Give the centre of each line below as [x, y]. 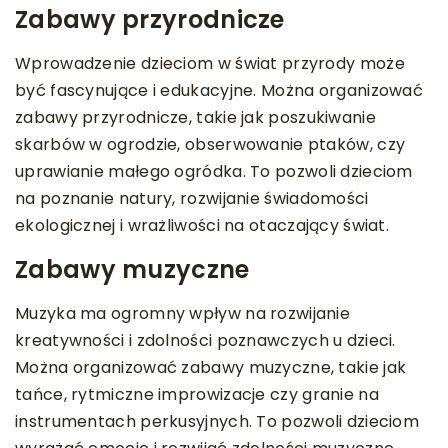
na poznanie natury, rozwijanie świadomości [192, 199]
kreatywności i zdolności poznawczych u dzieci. [205, 341]
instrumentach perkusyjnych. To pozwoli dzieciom [217, 422]
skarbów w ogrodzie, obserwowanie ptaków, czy [210, 145]
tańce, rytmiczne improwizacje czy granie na [197, 395]
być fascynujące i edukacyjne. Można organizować [219, 91]
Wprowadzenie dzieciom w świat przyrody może [210, 64]
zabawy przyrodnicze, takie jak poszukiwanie [195, 118]
